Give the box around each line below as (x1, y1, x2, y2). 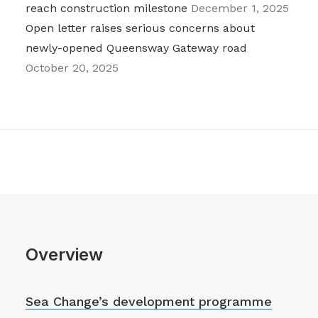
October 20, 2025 (26, 61, 119, 75)
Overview (26, 244, 103, 265)
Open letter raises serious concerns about (26, 21, 255, 35)
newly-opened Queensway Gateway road (26, 41, 247, 55)
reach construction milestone (26, 1, 187, 15)
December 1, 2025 (191, 1, 289, 15)
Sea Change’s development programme (26, 294, 272, 309)
